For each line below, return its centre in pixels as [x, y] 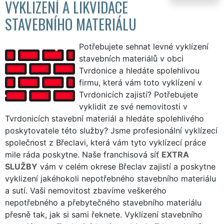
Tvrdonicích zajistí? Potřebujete [138, 94]
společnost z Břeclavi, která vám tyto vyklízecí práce [105, 142]
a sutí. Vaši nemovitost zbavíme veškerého [86, 190]
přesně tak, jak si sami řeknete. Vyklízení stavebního [104, 214]
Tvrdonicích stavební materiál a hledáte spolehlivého [104, 118]
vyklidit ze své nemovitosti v [133, 106]
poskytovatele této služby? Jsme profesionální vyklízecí [111, 130]
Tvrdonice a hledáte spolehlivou [139, 70]
